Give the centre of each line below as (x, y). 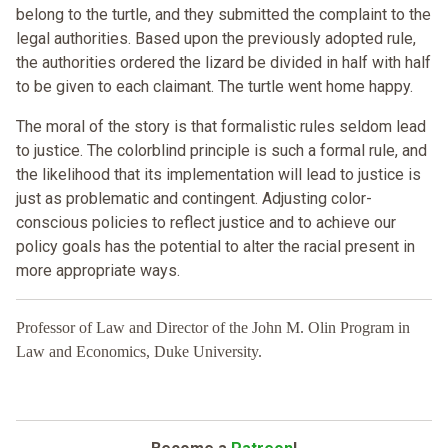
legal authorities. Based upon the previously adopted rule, (216, 39)
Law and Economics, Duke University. (139, 352)
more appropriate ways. (98, 271)
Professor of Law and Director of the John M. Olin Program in (213, 328)
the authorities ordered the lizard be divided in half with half (223, 63)
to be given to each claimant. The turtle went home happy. (214, 87)
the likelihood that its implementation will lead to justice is (218, 175)
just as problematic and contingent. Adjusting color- (194, 199)
